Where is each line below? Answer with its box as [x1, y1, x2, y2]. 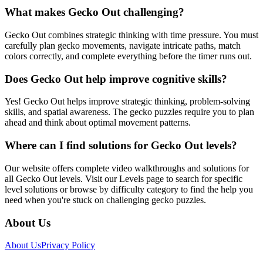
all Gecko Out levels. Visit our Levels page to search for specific [5, 173, 242, 184]
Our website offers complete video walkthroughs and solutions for [5, 163, 249, 173]
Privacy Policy [41, 240, 95, 251]
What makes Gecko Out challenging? [5, 6, 184, 19]
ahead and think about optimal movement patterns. [5, 117, 191, 128]
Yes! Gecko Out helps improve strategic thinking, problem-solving [5, 96, 250, 107]
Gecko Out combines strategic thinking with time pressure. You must [5, 29, 258, 40]
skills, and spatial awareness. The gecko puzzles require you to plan [5, 107, 254, 117]
